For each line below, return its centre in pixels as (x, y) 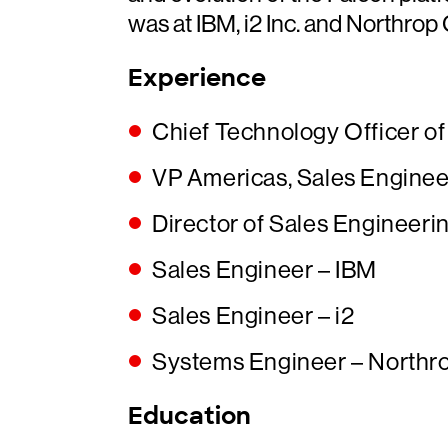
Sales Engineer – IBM (264, 269)
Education (189, 415)
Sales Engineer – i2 (253, 315)
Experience (197, 77)
